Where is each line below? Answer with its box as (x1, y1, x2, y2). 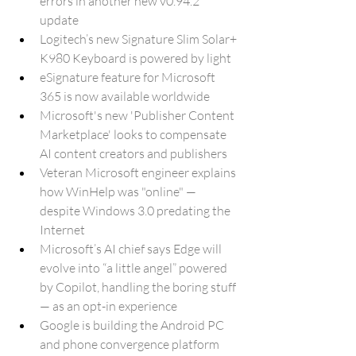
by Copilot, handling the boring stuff (40, 279, 238, 295)
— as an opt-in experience (40, 298, 177, 314)
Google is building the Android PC (40, 317, 226, 333)
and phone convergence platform (40, 336, 222, 352)
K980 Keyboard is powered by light (40, 50, 231, 66)
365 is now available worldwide (40, 88, 210, 104)
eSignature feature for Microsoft (40, 69, 218, 85)
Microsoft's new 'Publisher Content (40, 107, 237, 123)
